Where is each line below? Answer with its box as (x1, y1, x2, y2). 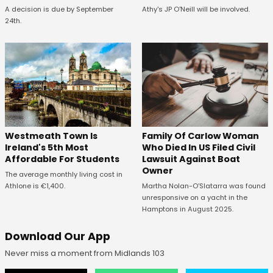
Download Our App (5, 229, 110, 244)
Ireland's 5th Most (5, 141, 88, 154)
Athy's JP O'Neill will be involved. (141, 4, 250, 14)
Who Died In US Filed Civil (141, 141, 255, 154)
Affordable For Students (5, 153, 119, 166)
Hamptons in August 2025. (141, 204, 233, 214)
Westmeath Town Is (5, 130, 97, 143)
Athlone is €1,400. (5, 181, 65, 191)
